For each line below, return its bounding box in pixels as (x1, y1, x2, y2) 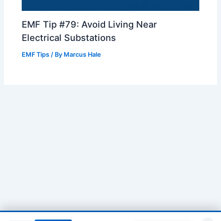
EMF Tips (22, 51, 50, 59)
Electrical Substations (22, 32, 116, 43)
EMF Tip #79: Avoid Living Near (22, 19, 157, 30)
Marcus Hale (64, 51, 102, 59)
